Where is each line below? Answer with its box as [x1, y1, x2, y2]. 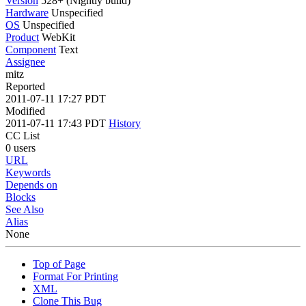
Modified [5, 105, 45, 117]
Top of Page [33, 258, 85, 270]
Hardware [5, 6, 48, 18]
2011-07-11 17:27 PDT [5, 92, 106, 105]
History [109, 117, 141, 129]
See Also [5, 203, 44, 215]
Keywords [5, 166, 51, 178]
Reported [5, 80, 45, 92]
